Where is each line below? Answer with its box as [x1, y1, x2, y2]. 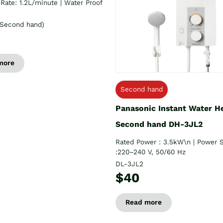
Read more [125, 198, 162, 207]
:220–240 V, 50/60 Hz [115, 147, 186, 156]
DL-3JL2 [115, 159, 143, 168]
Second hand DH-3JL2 [115, 119, 203, 129]
